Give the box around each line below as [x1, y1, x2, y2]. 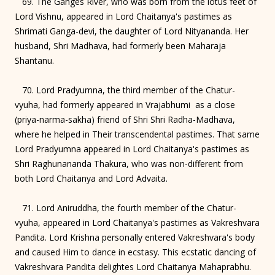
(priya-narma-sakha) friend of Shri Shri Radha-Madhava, [15, 113, 235, 125]
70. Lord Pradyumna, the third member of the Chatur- [15, 83, 235, 96]
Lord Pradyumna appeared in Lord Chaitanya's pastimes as [15, 142, 249, 155]
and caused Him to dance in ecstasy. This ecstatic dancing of [15, 246, 256, 258]
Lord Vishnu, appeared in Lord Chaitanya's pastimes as [15, 10, 232, 22]
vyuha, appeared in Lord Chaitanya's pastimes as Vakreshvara [15, 216, 260, 228]
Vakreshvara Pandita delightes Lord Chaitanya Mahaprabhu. [15, 260, 251, 273]
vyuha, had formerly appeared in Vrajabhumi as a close [15, 98, 235, 110]
